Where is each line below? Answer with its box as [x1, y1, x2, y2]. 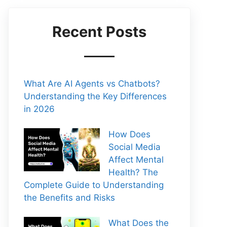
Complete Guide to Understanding [24, 180, 164, 190]
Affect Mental [108, 155, 164, 165]
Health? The [108, 167, 158, 177]
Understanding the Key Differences [24, 91, 167, 101]
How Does [108, 129, 150, 139]
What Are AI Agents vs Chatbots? [24, 79, 160, 89]
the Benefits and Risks [24, 193, 115, 203]
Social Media [108, 142, 161, 152]
